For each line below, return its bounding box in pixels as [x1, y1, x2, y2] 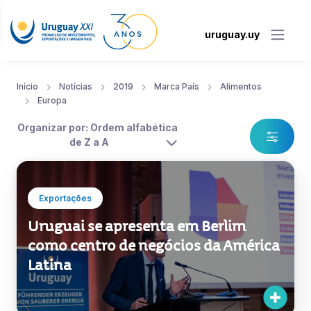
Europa [37, 95, 67, 106]
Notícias [59, 81, 92, 92]
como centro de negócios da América [28, 237, 280, 255]
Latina [28, 256, 72, 275]
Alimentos [220, 81, 262, 92]
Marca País [154, 81, 199, 92]
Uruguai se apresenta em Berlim [28, 217, 246, 236]
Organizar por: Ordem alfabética [17, 121, 178, 134]
